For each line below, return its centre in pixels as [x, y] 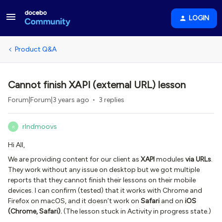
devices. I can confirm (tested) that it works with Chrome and [105, 191]
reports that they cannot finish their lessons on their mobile [102, 180]
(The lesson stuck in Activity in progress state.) [137, 211]
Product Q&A [36, 49]
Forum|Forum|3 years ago [49, 100]
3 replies [111, 100]
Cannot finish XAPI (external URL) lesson [97, 85]
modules [170, 159]
